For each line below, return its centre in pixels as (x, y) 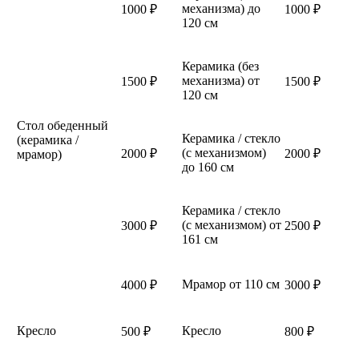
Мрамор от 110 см (231, 284)
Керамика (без (220, 66)
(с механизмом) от (232, 224)
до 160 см (208, 167)
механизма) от (221, 80)
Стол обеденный (63, 125)
